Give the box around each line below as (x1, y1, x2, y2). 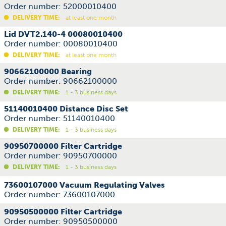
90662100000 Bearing (4, 67, 92, 76)
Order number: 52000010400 (4, 2, 117, 11)
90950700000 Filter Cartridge (4, 141, 122, 151)
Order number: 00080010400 (4, 39, 118, 48)
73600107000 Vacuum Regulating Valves (4, 180, 165, 190)
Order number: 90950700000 (4, 151, 117, 160)
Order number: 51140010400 (4, 114, 115, 123)
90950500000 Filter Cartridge (4, 207, 122, 216)
